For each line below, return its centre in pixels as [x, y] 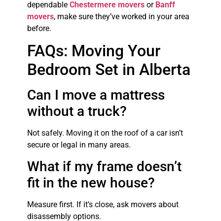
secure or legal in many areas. [79, 145]
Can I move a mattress [96, 95]
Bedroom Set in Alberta [109, 70]
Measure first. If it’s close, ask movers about [103, 204]
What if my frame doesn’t [104, 166]
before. [39, 28]
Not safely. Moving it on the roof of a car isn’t [105, 133]
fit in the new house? [91, 183]
